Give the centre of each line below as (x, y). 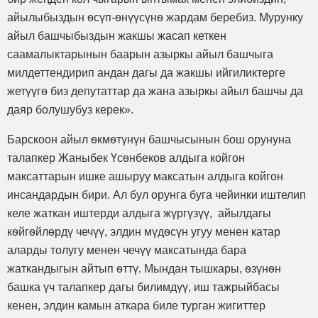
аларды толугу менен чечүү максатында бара (127, 250)
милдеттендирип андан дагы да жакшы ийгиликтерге (146, 72)
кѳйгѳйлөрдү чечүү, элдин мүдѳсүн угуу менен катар (144, 231)
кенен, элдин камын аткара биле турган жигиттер (136, 305)
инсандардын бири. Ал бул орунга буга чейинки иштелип (157, 194)
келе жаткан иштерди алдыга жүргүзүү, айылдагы (139, 213)
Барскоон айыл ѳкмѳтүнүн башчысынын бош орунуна (149, 139)
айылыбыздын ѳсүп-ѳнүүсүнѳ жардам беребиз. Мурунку (155, 17)
